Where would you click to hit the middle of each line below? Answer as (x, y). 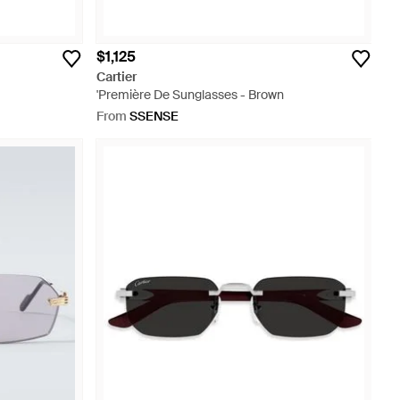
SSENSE (154, 116)
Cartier (117, 77)
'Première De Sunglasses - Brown (190, 95)
